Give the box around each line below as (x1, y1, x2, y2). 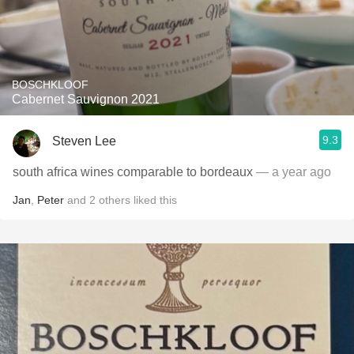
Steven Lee (52, 134, 116, 148)
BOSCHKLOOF (12, 78, 88, 91)
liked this (130, 194, 177, 206)
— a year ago (253, 165, 331, 179)
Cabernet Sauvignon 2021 (12, 92, 160, 106)
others (99, 194, 130, 206)
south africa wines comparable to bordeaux (13, 165, 253, 179)
